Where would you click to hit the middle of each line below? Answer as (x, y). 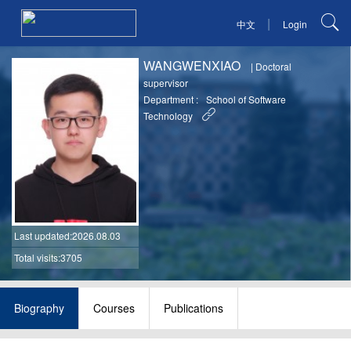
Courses (114, 308)
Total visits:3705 (48, 257)
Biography (39, 308)
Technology (168, 116)
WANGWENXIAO (194, 66)
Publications (194, 308)
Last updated (42, 235)
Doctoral (274, 67)
